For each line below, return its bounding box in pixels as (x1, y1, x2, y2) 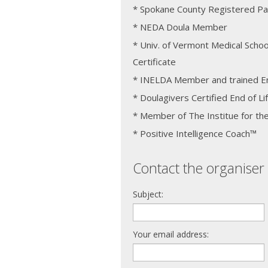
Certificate (133, 55, 176, 68)
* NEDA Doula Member (133, 20, 227, 33)
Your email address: (133, 228, 209, 240)
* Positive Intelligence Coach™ (133, 127, 257, 139)
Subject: (133, 188, 163, 200)
